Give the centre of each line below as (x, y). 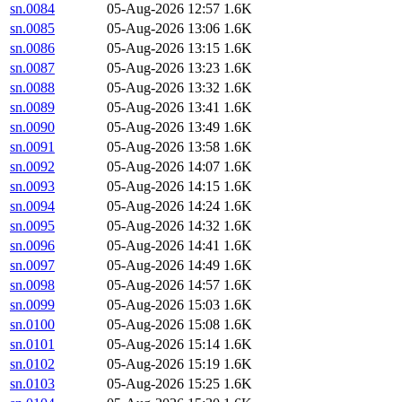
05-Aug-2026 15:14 (163, 345)
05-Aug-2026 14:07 (163, 167)
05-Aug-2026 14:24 (163, 206)
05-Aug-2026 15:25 (163, 384)
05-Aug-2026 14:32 (163, 226)
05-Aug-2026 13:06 (163, 29)
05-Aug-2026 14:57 (163, 285)
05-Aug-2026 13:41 (163, 108)
